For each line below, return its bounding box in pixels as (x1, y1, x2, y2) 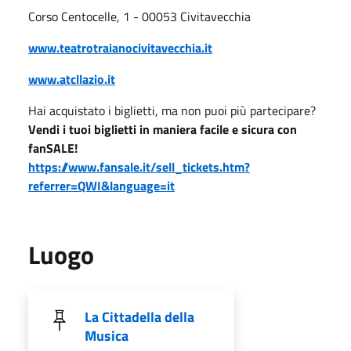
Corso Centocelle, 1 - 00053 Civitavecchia (28, 6, 251, 26)
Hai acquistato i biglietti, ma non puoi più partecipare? (28, 100, 316, 120)
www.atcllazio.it (28, 69, 115, 89)
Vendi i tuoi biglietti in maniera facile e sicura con (28, 119, 297, 139)
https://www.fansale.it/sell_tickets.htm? (28, 157, 250, 176)
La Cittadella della (85, 306, 194, 327)
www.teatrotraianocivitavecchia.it (28, 38, 212, 57)
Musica (85, 324, 128, 346)
